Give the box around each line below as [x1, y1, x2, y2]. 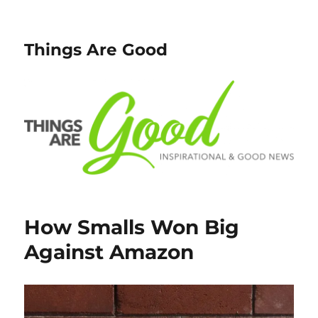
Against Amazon [24, 240, 194, 265]
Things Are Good [24, 40, 168, 60]
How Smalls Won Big [24, 215, 240, 240]
